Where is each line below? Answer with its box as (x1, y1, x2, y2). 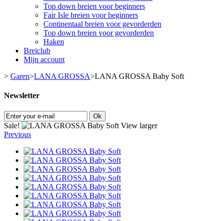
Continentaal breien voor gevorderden (43, 20, 161, 28)
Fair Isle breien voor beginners (43, 11, 138, 19)
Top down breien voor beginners (43, 2, 145, 10)
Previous (4, 130, 31, 139)
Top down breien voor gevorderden (43, 29, 154, 37)
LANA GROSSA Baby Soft (95, 72, 184, 80)
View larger (121, 121, 157, 130)
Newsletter (4, 91, 39, 100)
